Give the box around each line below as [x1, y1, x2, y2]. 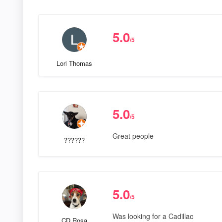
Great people [112, 130, 154, 141]
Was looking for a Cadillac [112, 211, 193, 221]
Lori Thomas [56, 58, 92, 68]
